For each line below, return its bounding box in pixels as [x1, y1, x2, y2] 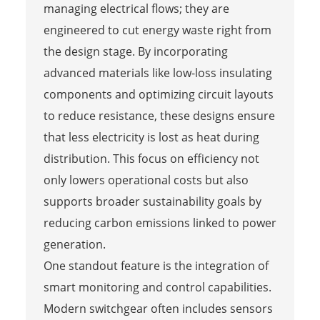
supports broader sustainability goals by [43, 193, 261, 209]
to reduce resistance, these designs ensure [43, 107, 275, 124]
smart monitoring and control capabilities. [43, 279, 271, 295]
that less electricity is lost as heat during [43, 129, 259, 145]
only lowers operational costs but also [43, 171, 249, 188]
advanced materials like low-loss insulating [43, 64, 272, 81]
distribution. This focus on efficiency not [43, 150, 259, 166]
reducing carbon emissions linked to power [43, 214, 276, 231]
